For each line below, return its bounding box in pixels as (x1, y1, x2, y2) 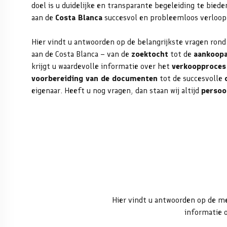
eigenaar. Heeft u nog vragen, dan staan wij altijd (31, 86, 201, 95)
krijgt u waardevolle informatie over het (31, 61, 172, 71)
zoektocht (131, 49, 168, 59)
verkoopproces (172, 61, 226, 71)
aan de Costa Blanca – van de (31, 49, 131, 59)
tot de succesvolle (158, 73, 224, 83)
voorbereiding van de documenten (31, 73, 158, 83)
